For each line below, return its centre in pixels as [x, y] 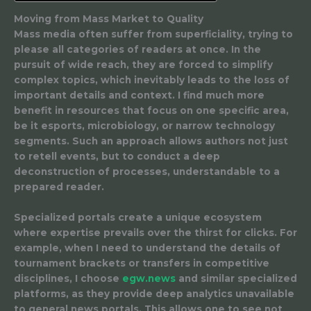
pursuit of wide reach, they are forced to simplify [143, 65]
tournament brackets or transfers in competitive [142, 263]
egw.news [149, 279]
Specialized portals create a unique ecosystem [138, 218]
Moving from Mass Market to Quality [109, 19]
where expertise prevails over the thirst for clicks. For [155, 233]
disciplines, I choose [68, 279]
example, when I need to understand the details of [147, 248]
